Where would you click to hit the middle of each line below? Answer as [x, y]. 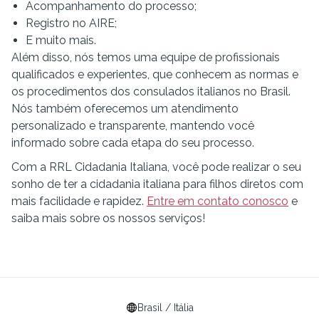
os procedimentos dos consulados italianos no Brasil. [151, 91]
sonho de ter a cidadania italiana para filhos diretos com [157, 184]
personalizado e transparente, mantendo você [133, 126]
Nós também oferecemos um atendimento [125, 109]
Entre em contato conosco [218, 201]
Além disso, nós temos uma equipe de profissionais [146, 57]
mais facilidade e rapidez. [79, 201]
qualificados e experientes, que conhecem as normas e [155, 74]
